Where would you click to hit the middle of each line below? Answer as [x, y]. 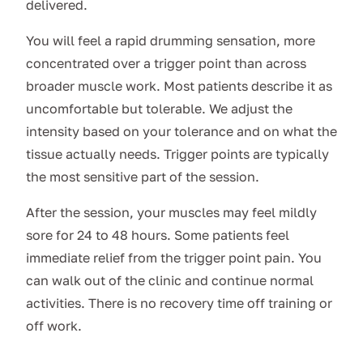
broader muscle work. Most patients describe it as [179, 86]
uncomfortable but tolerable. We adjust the [159, 109]
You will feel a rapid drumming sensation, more [171, 41]
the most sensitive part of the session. [143, 177]
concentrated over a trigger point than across [166, 64]
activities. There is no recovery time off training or [179, 303]
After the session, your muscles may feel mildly [171, 213]
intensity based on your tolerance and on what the [181, 132]
